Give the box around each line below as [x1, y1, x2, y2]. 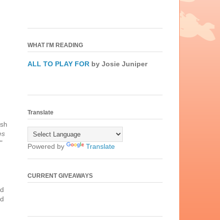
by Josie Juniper [89, 60, 147, 68]
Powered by [27, 142, 66, 150]
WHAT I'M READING [27, 42, 83, 49]
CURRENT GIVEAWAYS [27, 172, 93, 179]
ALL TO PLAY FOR [27, 60, 89, 68]
